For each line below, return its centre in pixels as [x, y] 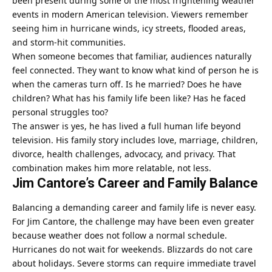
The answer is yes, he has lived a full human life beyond [127, 126]
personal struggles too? [60, 112]
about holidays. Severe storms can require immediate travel [134, 263]
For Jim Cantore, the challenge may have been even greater [133, 222]
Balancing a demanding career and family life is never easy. [134, 208]
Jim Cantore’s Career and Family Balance [135, 183]
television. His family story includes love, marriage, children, [135, 140]
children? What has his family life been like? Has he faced [129, 98]
